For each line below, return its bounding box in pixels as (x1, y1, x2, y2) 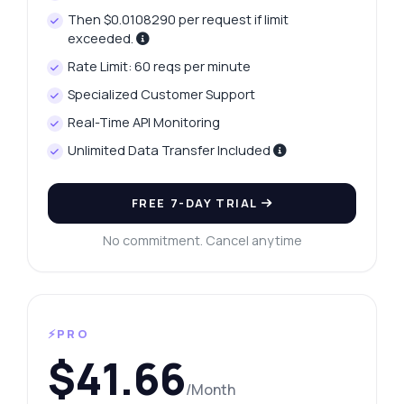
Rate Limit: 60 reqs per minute (68, 58, 252, 76)
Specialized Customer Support (68, 86, 256, 104)
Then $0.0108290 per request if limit (68, 11, 289, 29)
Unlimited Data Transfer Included (68, 142, 274, 160)
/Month (185, 380, 235, 400)
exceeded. (68, 30, 137, 48)
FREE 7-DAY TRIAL (131, 195, 262, 212)
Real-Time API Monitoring (68, 114, 221, 132)
